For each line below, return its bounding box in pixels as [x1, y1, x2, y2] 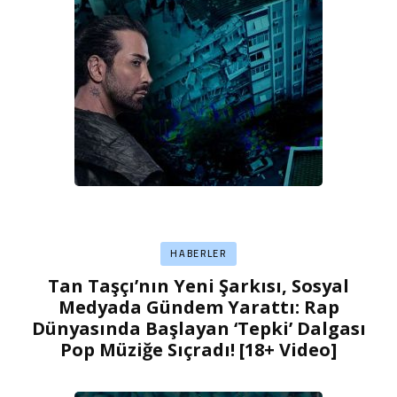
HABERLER [170, 244, 227, 262]
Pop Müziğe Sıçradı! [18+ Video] [60, 338, 337, 362]
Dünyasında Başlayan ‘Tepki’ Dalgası [31, 316, 366, 341]
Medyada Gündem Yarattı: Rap [58, 295, 339, 320]
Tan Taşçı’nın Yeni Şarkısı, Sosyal [48, 274, 349, 299]
